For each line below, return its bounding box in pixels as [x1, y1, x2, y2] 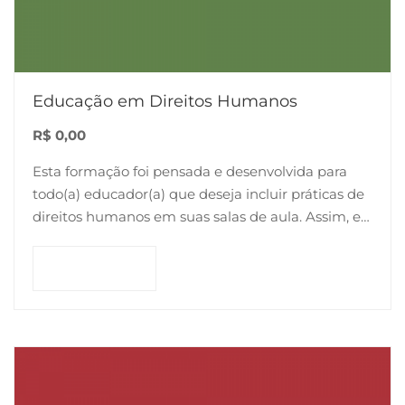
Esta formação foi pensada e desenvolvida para [33, 163, 347, 180]
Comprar [78, 259, 137, 277]
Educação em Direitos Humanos [33, 91, 297, 111]
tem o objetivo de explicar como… [33, 231, 257, 248]
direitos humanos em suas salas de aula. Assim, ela [33, 208, 372, 225]
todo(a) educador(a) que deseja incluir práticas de [33, 185, 364, 202]
